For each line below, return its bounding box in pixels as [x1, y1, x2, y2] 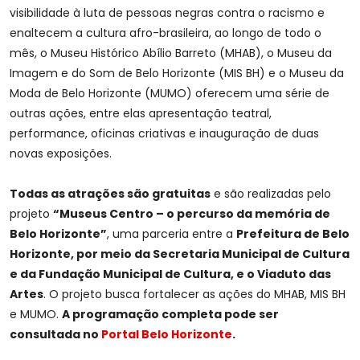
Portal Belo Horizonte [101, 326, 232, 343]
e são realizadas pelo [211, 186, 331, 202]
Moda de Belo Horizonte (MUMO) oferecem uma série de [10, 85, 329, 102]
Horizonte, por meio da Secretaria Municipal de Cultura [10, 246, 350, 263]
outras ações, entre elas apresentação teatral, [10, 105, 272, 122]
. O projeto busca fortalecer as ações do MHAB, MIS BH [43, 286, 346, 303]
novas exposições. [10, 145, 112, 162]
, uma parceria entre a [107, 226, 236, 243]
